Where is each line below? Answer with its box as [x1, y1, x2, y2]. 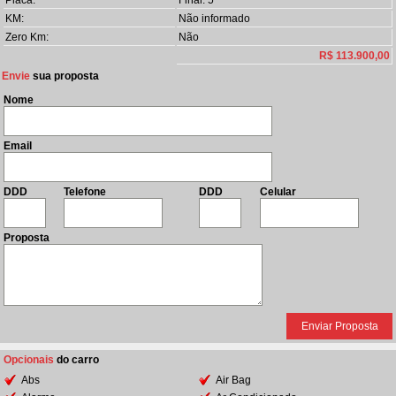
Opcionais [4, 354, 57, 366]
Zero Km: [5, 31, 49, 43]
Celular [260, 186, 296, 198]
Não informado [179, 12, 250, 25]
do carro [57, 354, 99, 366]
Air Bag [216, 374, 251, 386]
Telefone [64, 186, 106, 198]
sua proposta [33, 70, 99, 82]
